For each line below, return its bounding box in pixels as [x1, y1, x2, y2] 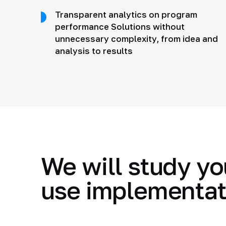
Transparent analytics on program [54, 10, 197, 20]
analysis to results [54, 46, 133, 56]
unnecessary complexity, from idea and [54, 34, 218, 44]
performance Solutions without [54, 22, 185, 32]
